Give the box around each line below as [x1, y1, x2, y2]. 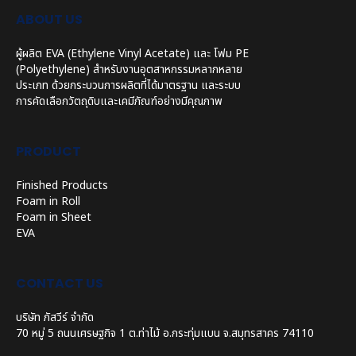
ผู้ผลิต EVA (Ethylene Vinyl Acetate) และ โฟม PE [16, 45, 249, 62]
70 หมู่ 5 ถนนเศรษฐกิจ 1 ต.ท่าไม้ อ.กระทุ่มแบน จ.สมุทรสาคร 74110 [16, 325, 314, 342]
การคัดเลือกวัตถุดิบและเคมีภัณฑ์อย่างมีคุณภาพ [16, 93, 222, 110]
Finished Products [16, 177, 108, 194]
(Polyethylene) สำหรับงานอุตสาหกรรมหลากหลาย [16, 61, 242, 78]
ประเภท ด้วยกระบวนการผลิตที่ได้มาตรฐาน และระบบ [16, 77, 241, 94]
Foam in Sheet [16, 209, 91, 226]
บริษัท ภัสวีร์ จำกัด [16, 309, 94, 326]
